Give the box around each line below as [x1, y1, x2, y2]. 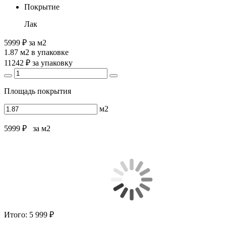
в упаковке [29, 47, 69, 56]
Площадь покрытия [4, 86, 71, 95]
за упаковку [32, 58, 73, 67]
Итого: [4, 210, 29, 219]
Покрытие [24, 2, 60, 11]
